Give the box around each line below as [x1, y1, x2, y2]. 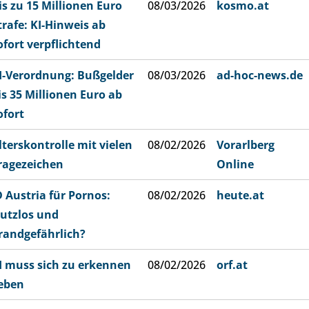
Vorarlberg [217, 137, 275, 152]
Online [217, 157, 254, 172]
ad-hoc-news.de [217, 68, 303, 83]
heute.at [217, 188, 264, 203]
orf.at [217, 257, 248, 272]
